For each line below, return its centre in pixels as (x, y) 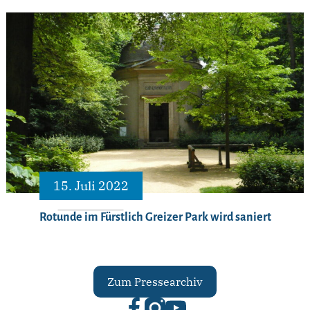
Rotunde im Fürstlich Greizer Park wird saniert (155, 217)
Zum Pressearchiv (155, 281)
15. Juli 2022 (91, 185)
